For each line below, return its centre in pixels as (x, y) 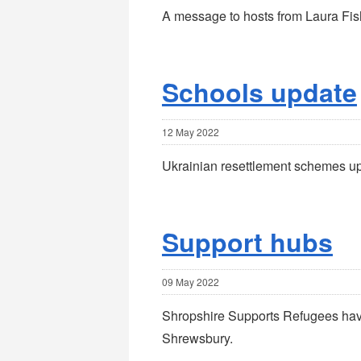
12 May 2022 (190, 131)
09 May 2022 (190, 281)
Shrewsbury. (197, 338)
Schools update (259, 91)
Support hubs (247, 241)
